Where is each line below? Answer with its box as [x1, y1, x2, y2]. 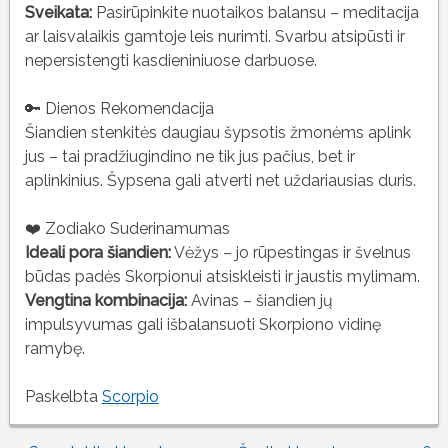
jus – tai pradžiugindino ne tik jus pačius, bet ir [24, 146, 355, 166]
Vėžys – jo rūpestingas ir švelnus [170, 242, 411, 262]
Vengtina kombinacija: [24, 290, 187, 310]
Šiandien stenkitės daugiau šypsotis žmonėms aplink [24, 122, 411, 142]
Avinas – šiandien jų [186, 290, 333, 310]
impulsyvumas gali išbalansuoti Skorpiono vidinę [24, 314, 381, 334]
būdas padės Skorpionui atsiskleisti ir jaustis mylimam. [24, 266, 420, 286]
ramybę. [24, 338, 85, 358]
